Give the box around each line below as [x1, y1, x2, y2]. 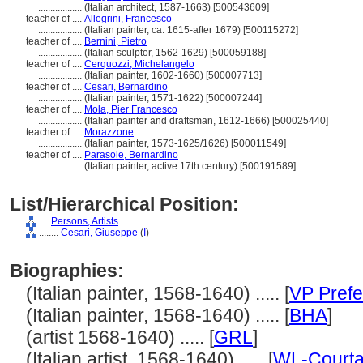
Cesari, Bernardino [84, 81, 168, 92]
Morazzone [84, 126, 134, 138]
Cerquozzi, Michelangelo [84, 58, 194, 70]
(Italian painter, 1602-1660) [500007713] [84, 70, 262, 81]
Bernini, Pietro [84, 36, 147, 47]
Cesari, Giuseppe [61, 227, 138, 238]
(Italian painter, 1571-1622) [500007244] [84, 92, 262, 104]
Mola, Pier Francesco [84, 104, 177, 115]
